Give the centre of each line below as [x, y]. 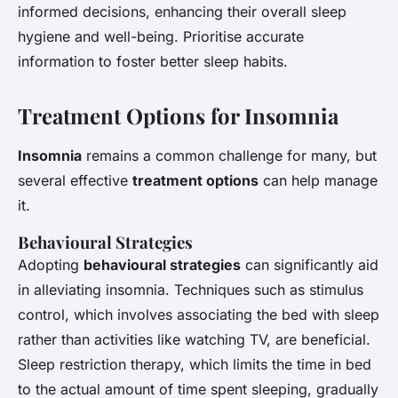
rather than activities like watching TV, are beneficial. [194, 340]
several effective [75, 181]
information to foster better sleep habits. [153, 62]
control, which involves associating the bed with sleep [199, 315]
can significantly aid [310, 265]
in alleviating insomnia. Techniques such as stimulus [191, 290]
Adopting [51, 265]
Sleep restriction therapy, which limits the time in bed [195, 365]
